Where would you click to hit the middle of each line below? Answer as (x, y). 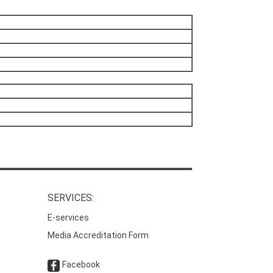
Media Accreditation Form (98, 236)
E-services (69, 218)
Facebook (81, 265)
